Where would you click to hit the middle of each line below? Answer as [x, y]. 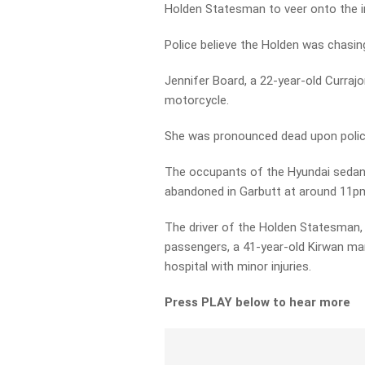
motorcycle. [197, 100]
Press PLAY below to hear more [258, 302]
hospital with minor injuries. [238, 266]
